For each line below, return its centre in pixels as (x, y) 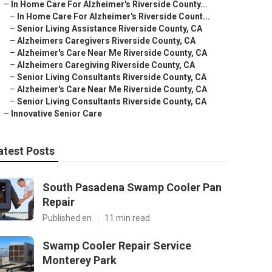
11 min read (127, 218)
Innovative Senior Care (56, 114)
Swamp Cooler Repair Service (117, 246)
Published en (67, 218)
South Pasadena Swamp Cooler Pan (132, 187)
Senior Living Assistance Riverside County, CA (110, 29)
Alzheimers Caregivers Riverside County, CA (106, 41)
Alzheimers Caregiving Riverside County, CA (106, 65)
